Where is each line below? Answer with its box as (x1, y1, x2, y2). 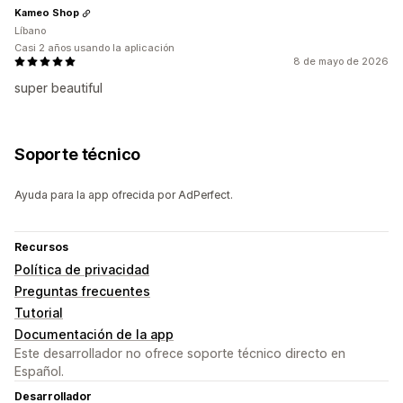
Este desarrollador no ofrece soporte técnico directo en (14, 345, 345, 361)
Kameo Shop (14, 6, 79, 20)
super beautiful (14, 79, 103, 95)
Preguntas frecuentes (14, 282, 150, 299)
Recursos (14, 239, 68, 254)
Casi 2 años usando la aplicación (14, 40, 175, 54)
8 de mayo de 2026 (293, 54, 389, 67)
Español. (14, 363, 64, 379)
